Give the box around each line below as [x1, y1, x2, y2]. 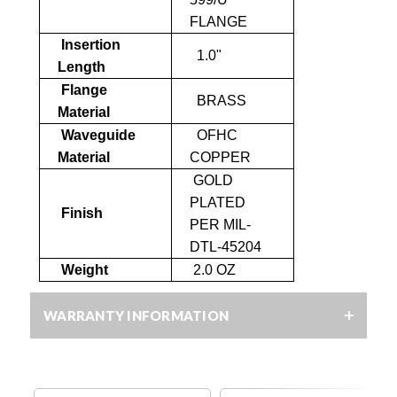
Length [58, 58, 105, 74]
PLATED [190, 194, 245, 210]
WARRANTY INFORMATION [43, 307, 229, 323]
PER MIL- [190, 216, 251, 232]
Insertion [58, 36, 121, 52]
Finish [58, 205, 103, 221]
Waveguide [58, 127, 136, 143]
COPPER [190, 149, 251, 165]
